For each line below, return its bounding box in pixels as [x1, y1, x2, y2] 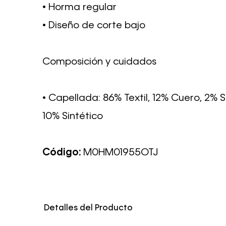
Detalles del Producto [44, 204, 133, 213]
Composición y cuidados [42, 57, 156, 67]
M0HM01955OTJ [83, 148, 158, 158]
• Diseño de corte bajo [42, 21, 145, 31]
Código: [42, 148, 83, 158]
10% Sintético [42, 111, 103, 122]
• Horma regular [42, 3, 117, 13]
